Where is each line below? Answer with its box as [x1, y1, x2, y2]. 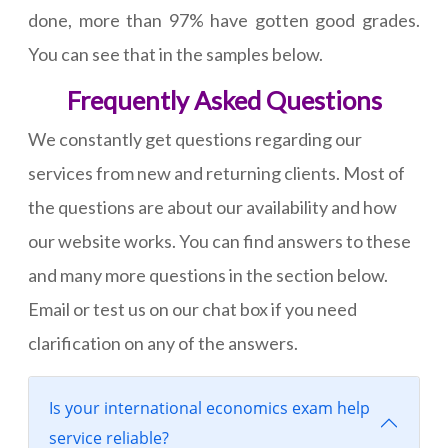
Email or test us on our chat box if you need [28, 298, 357, 321]
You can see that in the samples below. [28, 43, 323, 66]
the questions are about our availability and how [28, 196, 397, 219]
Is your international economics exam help [49, 397, 370, 420]
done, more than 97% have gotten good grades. [28, 9, 420, 32]
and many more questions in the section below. [28, 264, 388, 287]
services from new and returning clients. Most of [28, 162, 405, 185]
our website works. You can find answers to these [28, 230, 411, 253]
